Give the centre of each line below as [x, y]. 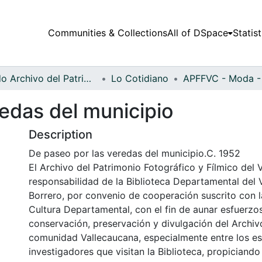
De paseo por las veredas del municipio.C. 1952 [135, 153]
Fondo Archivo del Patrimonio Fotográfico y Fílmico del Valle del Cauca [87, 78]
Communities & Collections [107, 33]
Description [61, 134]
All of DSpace [197, 33]
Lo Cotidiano [140, 78]
